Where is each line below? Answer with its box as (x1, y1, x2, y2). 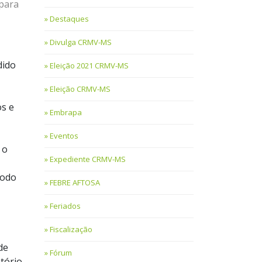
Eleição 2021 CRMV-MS (50, 60, 129, 71)
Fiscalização (50, 224, 92, 235)
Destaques (50, 13, 89, 25)
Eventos (50, 130, 78, 142)
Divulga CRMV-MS (50, 37, 112, 48)
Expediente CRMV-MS (50, 154, 126, 165)
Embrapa (50, 107, 82, 118)
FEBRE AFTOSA (50, 177, 100, 188)
